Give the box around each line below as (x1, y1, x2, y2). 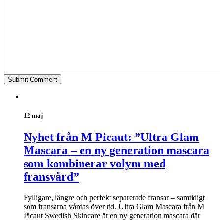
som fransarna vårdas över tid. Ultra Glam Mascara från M (24, 202, 204, 211)
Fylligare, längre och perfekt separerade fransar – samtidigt (24, 193, 205, 202)
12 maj (24, 112, 43, 120)
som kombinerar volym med (24, 157, 165, 170)
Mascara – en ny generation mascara (24, 144, 209, 157)
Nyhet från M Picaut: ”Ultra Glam (24, 131, 199, 144)
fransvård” (24, 170, 79, 184)
